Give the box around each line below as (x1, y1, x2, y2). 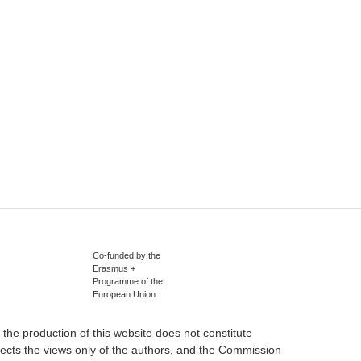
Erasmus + (92, 263, 135, 273)
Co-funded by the (92, 250, 160, 260)
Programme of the (92, 276, 163, 286)
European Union (92, 288, 156, 299)
